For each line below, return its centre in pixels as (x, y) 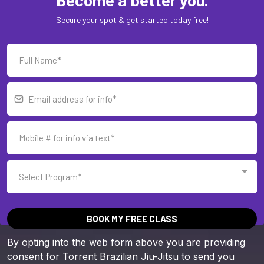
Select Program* (50, 176)
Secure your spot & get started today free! (132, 19)
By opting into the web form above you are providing (126, 242)
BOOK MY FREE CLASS (132, 218)
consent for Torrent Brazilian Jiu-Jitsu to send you (121, 256)
